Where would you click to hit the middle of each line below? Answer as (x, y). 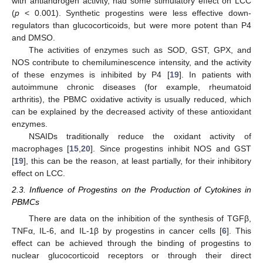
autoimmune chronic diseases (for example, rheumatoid (131, 87)
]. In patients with (215, 74)
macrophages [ (41, 148)
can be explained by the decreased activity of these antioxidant (131, 111)
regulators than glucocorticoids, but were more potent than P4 (131, 25)
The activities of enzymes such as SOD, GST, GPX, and (140, 50)
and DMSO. (33, 37)
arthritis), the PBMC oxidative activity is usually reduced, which (131, 99)
